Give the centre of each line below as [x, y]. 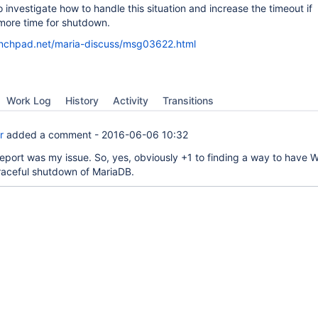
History [82, 100]
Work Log [29, 100]
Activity [131, 100]
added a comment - [53, 135]
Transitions [188, 100]
